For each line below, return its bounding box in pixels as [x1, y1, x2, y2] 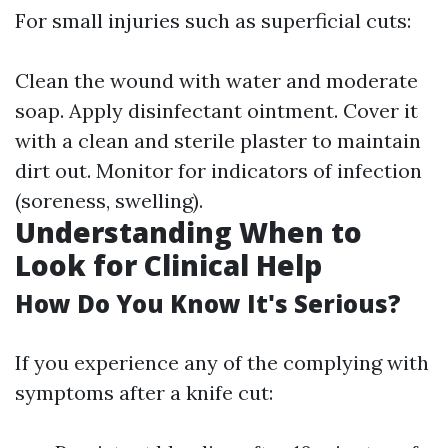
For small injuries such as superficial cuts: [15, 8, 411, 33]
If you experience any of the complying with [15, 350, 429, 375]
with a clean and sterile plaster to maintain [15, 128, 421, 153]
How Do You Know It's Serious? [15, 287, 401, 320]
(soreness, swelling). [15, 188, 203, 213]
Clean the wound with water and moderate [15, 68, 418, 93]
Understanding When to [15, 213, 362, 251]
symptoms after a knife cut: [15, 380, 273, 405]
